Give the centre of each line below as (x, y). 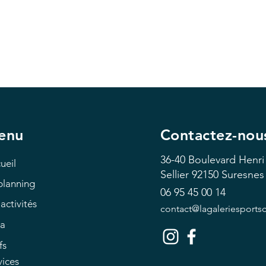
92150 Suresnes (228, 175)
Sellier (176, 175)
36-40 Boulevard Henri (212, 160)
